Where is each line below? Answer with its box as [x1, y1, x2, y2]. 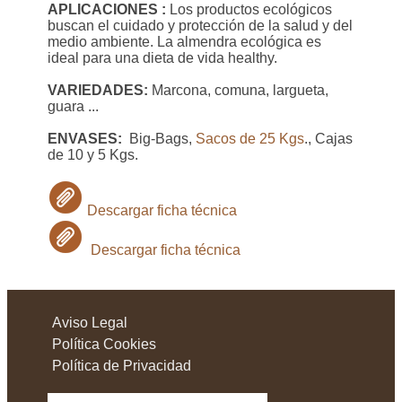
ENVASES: [48, 130, 122, 146]
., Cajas [304, 130, 353, 146]
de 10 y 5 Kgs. [48, 146, 138, 162]
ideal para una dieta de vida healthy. [48, 49, 277, 66]
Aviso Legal [52, 314, 127, 330]
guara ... [48, 98, 99, 114]
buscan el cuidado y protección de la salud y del [48, 17, 353, 33]
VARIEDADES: [48, 82, 148, 98]
